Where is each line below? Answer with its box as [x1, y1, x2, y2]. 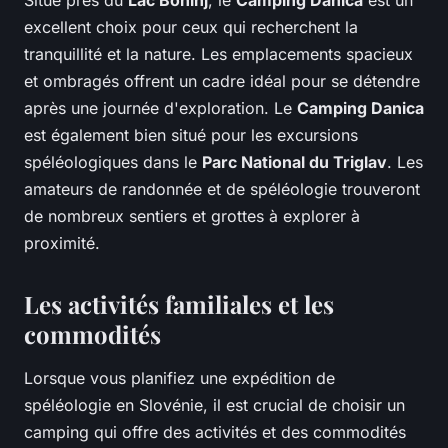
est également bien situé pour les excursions [24, 125, 358, 146]
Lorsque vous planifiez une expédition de [24, 368, 335, 389]
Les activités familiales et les [24, 288, 334, 321]
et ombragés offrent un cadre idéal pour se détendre [24, 71, 420, 92]
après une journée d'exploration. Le [24, 98, 297, 119]
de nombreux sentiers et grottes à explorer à [24, 206, 360, 227]
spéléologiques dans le [24, 152, 202, 173]
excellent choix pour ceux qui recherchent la [24, 17, 358, 38]
